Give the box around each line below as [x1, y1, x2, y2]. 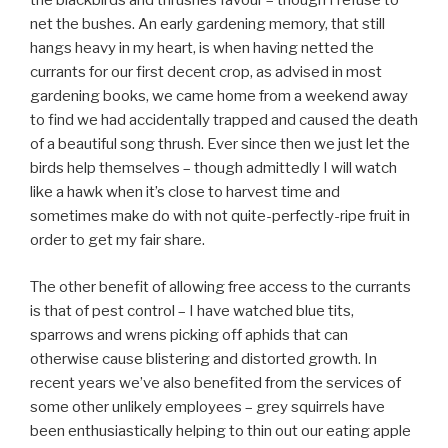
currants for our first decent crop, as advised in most [30, 63, 382, 82]
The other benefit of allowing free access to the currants [30, 277, 411, 296]
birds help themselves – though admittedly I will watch [30, 159, 397, 178]
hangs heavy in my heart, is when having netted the [30, 39, 374, 58]
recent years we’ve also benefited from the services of [30, 373, 401, 392]
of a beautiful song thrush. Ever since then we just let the [30, 135, 410, 154]
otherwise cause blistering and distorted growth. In [30, 349, 377, 368]
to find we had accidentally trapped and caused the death [30, 111, 418, 130]
